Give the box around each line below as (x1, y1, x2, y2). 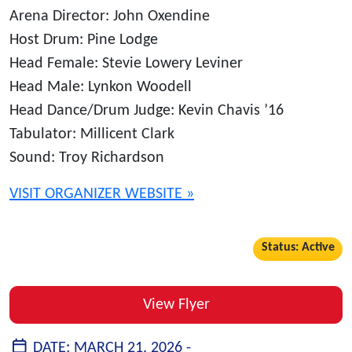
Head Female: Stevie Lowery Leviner (9, 55, 243, 71)
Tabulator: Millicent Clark (9, 126, 174, 142)
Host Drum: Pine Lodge (9, 31, 158, 48)
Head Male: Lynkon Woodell (9, 79, 192, 95)
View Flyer (142, 296, 210, 313)
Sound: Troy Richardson (9, 149, 164, 166)
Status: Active (261, 241, 335, 255)
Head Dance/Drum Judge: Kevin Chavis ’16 (9, 102, 284, 119)
